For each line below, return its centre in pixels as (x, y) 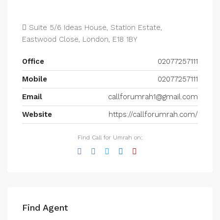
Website (37, 114)
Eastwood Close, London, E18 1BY (80, 39)
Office (33, 61)
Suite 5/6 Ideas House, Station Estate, (94, 27)
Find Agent (45, 207)
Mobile (35, 79)
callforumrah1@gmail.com (153, 97)
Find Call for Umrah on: (110, 137)
